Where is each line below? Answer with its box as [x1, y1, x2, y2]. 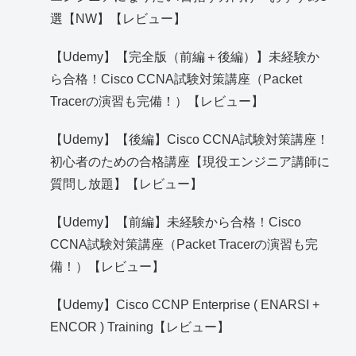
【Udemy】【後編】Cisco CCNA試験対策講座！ [50, 133, 330, 147]
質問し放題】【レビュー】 [50, 177, 203, 192]
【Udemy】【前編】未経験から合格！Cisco [50, 215, 302, 230]
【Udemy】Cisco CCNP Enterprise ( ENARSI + [50, 298, 320, 312]
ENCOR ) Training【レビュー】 [50, 320, 230, 335]
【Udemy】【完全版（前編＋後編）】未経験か [50, 50, 320, 64]
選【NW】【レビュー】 [50, 12, 187, 26]
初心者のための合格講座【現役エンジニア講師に [50, 155, 331, 169]
